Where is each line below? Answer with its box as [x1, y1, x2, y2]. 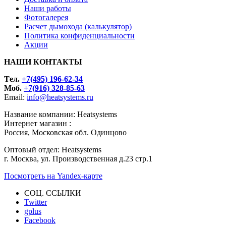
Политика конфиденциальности [24, 31, 135, 40]
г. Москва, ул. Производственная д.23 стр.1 [4, 154, 152, 163]
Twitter [24, 197, 47, 206]
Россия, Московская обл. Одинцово [4, 128, 127, 137]
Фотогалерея [24, 13, 68, 22]
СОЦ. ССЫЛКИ [24, 188, 81, 197]
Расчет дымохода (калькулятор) [24, 22, 132, 31]
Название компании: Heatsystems [4, 109, 117, 119]
